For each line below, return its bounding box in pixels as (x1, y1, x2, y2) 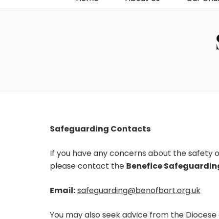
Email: (50, 185, 75, 197)
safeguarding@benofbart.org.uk (77, 185, 200, 197)
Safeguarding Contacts (50, 123, 151, 135)
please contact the (50, 160, 126, 172)
